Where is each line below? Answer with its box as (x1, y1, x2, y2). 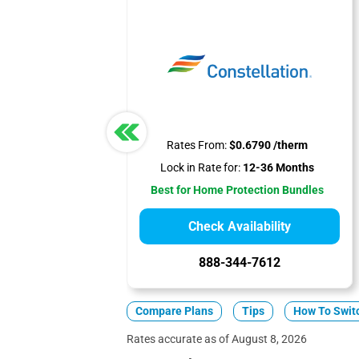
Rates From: (167, 139, 228, 152)
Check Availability (188, 219, 291, 234)
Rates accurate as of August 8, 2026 (126, 333, 307, 345)
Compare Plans (135, 305, 213, 318)
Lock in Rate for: (160, 161, 241, 175)
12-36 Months (240, 161, 315, 175)
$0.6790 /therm (227, 139, 309, 152)
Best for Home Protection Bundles (151, 184, 325, 197)
